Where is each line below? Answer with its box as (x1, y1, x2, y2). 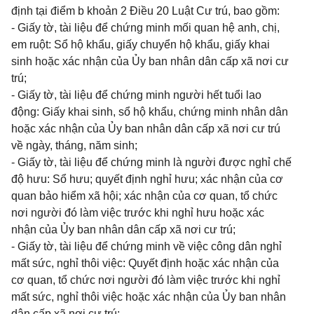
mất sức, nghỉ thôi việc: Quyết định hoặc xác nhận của (11, 257, 279, 269)
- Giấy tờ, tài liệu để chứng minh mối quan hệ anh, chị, (11, 22, 280, 34)
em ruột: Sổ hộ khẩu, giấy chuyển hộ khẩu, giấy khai (11, 39, 270, 50)
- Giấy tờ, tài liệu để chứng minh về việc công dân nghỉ (11, 240, 282, 252)
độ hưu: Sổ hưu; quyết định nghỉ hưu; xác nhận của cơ (11, 173, 283, 185)
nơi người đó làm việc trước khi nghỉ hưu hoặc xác (11, 207, 264, 219)
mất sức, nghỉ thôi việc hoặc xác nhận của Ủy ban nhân (11, 291, 286, 303)
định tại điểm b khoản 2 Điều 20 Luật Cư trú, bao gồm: (11, 5, 280, 17)
